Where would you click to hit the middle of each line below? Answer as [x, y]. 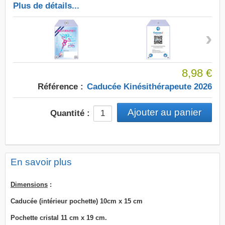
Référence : [61, 87]
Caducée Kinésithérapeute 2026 [149, 87]
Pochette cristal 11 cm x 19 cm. [59, 218]
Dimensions [29, 185]
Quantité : [70, 113]
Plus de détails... [46, 6]
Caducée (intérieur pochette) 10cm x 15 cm [77, 201]
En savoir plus [41, 162]
